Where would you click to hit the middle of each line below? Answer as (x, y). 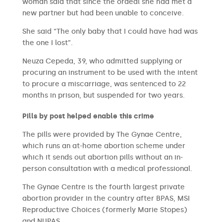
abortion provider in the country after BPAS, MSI (106, 198)
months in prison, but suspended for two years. (103, 95)
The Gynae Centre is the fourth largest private (103, 187)
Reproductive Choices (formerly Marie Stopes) (105, 210)
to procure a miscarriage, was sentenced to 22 (104, 84)
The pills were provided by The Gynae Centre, (102, 135)
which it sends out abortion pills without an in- (102, 157)
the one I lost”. (47, 43)
